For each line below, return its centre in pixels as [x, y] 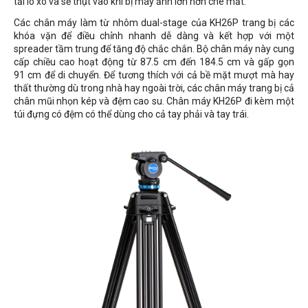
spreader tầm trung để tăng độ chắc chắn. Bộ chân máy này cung [154, 49]
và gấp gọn [269, 62]
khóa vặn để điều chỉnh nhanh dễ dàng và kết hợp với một [154, 36]
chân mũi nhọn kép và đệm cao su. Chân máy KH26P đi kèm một [154, 101]
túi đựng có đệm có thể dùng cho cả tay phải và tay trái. [131, 114]
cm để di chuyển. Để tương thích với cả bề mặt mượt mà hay [161, 75]
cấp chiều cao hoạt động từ [77, 62]
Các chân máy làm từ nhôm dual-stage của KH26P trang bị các [154, 23]
